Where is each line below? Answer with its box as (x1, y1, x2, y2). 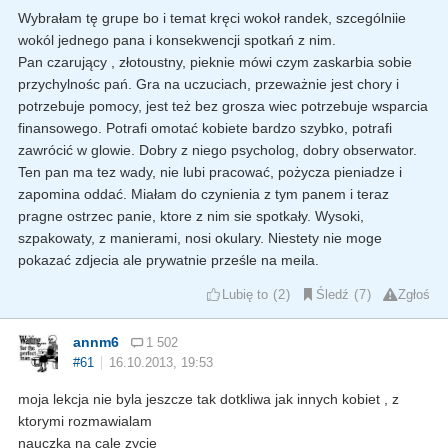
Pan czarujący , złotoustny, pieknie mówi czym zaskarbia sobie (18, 53, 412, 70)
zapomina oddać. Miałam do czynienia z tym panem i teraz (18, 185, 389, 202)
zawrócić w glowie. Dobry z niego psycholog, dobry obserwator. (18, 141, 417, 158)
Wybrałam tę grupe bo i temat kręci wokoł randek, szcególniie (18, 9, 406, 26)
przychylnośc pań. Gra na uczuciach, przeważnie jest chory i (18, 75, 399, 92)
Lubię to (221, 287, 268, 302)
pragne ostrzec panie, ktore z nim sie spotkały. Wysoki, (18, 207, 364, 224)
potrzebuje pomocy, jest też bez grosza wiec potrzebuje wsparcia (18, 97, 428, 114)
